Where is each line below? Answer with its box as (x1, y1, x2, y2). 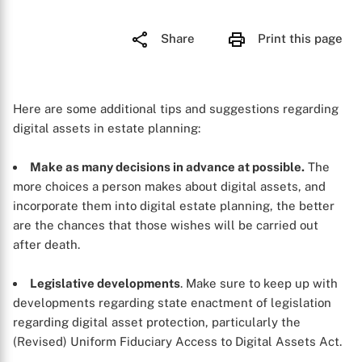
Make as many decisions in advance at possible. (30, 160, 305, 174)
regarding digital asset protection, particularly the (13, 315, 301, 329)
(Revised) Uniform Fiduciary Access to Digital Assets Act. (13, 335, 342, 348)
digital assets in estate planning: (13, 121, 200, 135)
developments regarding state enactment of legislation (13, 296, 331, 309)
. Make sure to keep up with (180, 276, 338, 290)
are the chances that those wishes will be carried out (13, 218, 318, 232)
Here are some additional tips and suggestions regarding (13, 102, 339, 116)
